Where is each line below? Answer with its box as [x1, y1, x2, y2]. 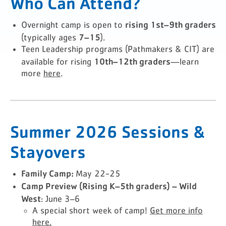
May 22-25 [76, 169, 121, 179]
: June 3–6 [41, 195, 80, 204]
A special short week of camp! [32, 206, 150, 215]
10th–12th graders [94, 55, 171, 67]
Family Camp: [21, 167, 76, 179]
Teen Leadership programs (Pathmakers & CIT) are [21, 45, 214, 54]
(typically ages [21, 33, 79, 42]
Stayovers [10, 141, 86, 162]
